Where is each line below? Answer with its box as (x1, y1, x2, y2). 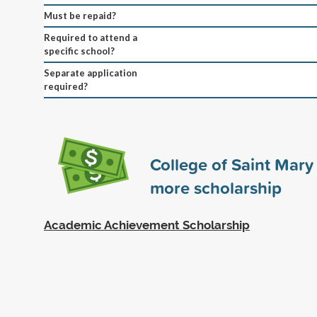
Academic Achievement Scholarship (44, 217, 250, 232)
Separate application (44, 67, 137, 79)
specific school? (44, 45, 115, 57)
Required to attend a (44, 31, 137, 43)
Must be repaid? (44, 9, 116, 21)
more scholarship (150, 175, 282, 200)
